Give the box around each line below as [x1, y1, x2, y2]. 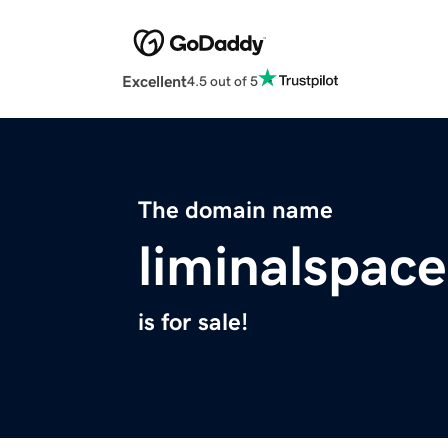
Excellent [122, 73, 187, 90]
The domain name [138, 198, 333, 223]
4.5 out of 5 [187, 73, 258, 88]
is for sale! [138, 310, 248, 335]
